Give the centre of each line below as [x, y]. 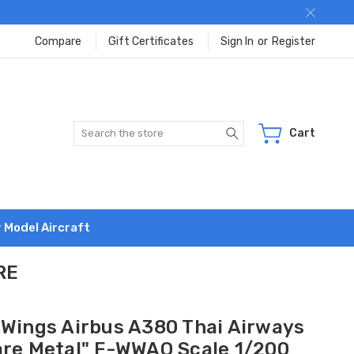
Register [294, 41]
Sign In [237, 41]
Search [262, 129]
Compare [58, 41]
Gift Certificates [151, 41]
